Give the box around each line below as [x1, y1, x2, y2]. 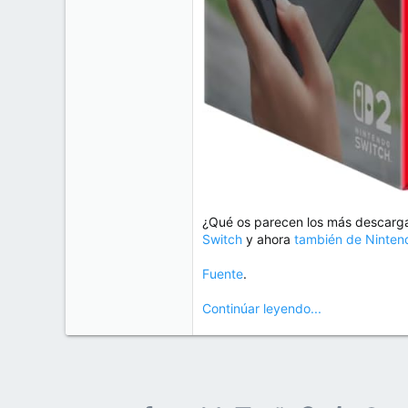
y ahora [242, 230, 294, 247]
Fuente [202, 265, 243, 281]
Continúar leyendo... [202, 300, 321, 316]
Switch [202, 230, 242, 247]
